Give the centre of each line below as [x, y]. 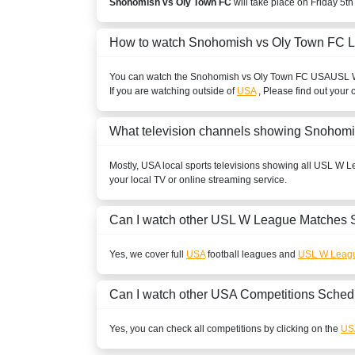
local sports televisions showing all [237, 165]
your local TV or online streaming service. [198, 179]
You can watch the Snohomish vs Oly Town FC [210, 76]
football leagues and [252, 254]
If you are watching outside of [173, 91]
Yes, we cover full [148, 254]
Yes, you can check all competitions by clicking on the [225, 328]
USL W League [254, 219]
